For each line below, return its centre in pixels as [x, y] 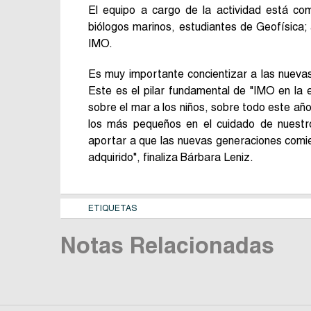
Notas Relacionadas [167, 245]
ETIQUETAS [113, 208]
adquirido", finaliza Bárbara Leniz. [171, 157]
